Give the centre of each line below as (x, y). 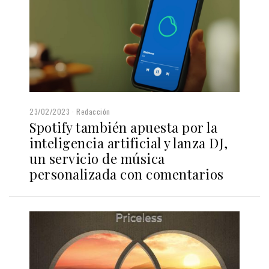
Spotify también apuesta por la (123, 127)
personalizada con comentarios (127, 174)
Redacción (93, 111)
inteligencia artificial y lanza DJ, (129, 143)
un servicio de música (97, 158)
